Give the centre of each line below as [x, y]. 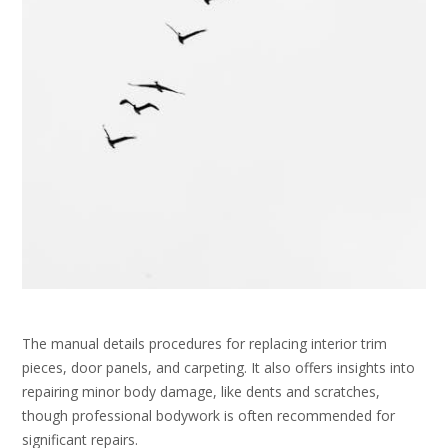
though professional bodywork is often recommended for [208, 416]
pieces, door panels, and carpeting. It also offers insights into [218, 368]
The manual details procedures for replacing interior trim [204, 344]
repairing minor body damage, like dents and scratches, [201, 392]
